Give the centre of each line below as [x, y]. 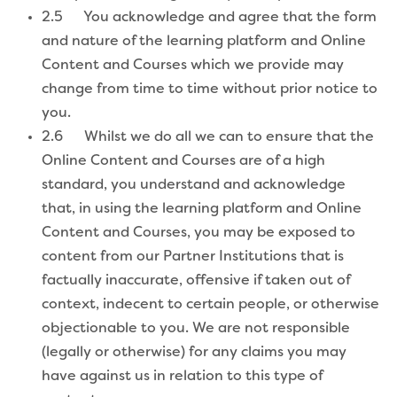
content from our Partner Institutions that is [193, 257]
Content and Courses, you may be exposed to [198, 233]
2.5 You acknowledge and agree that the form [209, 17]
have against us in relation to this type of [182, 376]
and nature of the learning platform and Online [204, 41]
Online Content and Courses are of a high [183, 161]
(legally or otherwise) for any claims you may [194, 352]
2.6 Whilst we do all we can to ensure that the [208, 137]
